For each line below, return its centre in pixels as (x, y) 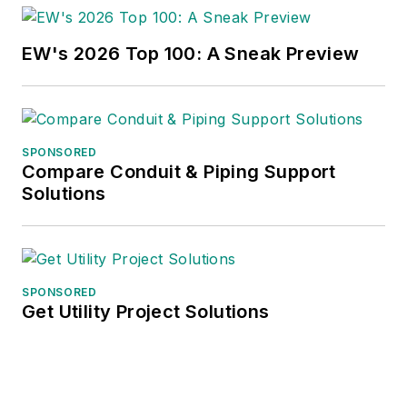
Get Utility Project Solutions (146, 312)
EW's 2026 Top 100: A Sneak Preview (191, 54)
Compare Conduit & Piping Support (179, 172)
